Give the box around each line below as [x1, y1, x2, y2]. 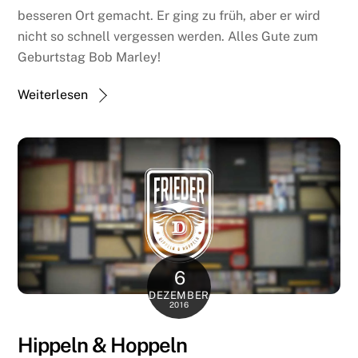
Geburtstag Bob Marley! [18, 49, 161, 65]
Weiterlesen [18, 86, 89, 102]
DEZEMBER [149, 288, 209, 301]
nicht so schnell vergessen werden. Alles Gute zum [18, 28, 319, 44]
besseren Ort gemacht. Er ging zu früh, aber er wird [18, 7, 321, 23]
